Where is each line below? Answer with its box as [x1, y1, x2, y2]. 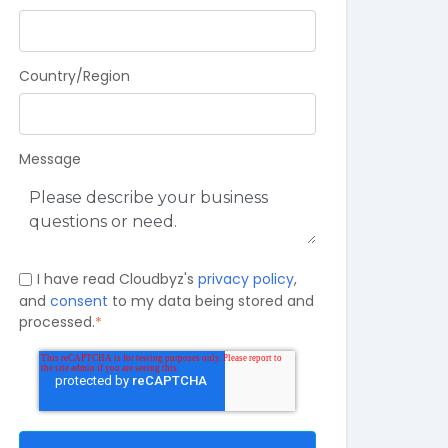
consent [49, 290, 108, 311]
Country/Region [18, 66, 130, 87]
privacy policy [198, 269, 295, 290]
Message [18, 149, 81, 170]
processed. [18, 312, 95, 333]
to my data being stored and [107, 290, 314, 311]
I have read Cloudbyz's [37, 269, 199, 290]
